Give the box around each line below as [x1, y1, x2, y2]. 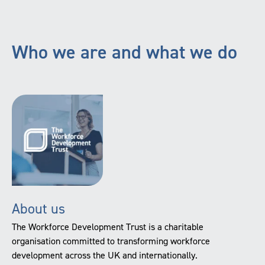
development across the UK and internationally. [12, 248, 198, 261]
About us [12, 199, 65, 218]
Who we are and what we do [12, 39, 237, 64]
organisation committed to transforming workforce [12, 234, 210, 247]
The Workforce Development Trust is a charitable [12, 220, 203, 233]
